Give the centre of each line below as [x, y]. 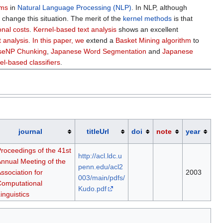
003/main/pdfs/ [101, 177]
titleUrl [98, 131]
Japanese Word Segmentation [99, 52]
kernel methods [148, 19]
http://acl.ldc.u [100, 156]
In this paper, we [58, 41]
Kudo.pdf [92, 188]
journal [30, 131]
